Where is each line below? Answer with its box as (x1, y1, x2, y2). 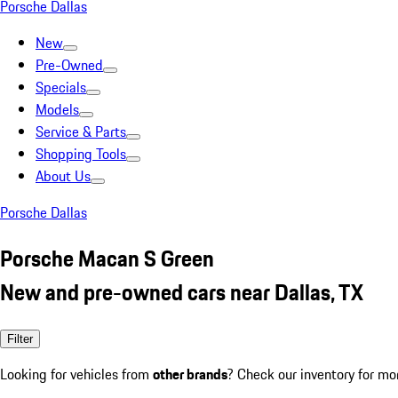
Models (36, 99, 79, 120)
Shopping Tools (36, 143, 126, 164)
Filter (7, 331, 33, 346)
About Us (36, 165, 91, 187)
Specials (36, 76, 86, 98)
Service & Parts (36, 121, 126, 142)
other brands (153, 362, 227, 385)
